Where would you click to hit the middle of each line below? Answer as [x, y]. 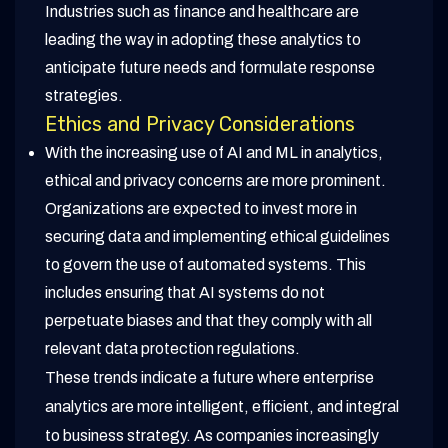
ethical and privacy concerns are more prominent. [215, 181]
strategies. [84, 96]
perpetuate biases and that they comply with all [208, 321]
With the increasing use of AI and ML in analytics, [214, 153]
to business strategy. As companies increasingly [212, 436]
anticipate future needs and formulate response [210, 68]
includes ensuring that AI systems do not [185, 293]
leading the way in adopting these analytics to [203, 40]
